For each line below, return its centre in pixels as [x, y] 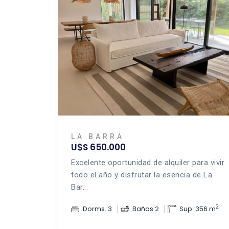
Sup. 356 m [198, 209]
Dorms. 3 [97, 209]
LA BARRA [98, 136]
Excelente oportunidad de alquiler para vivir [148, 163]
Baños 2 [146, 209]
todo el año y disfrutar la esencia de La [142, 175]
